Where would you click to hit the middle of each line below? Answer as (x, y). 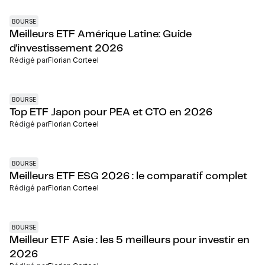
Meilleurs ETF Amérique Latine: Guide (101, 34)
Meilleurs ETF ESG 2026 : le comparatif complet (128, 176)
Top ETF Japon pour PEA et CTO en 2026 (111, 112)
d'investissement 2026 (66, 49)
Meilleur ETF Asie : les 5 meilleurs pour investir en (130, 240)
